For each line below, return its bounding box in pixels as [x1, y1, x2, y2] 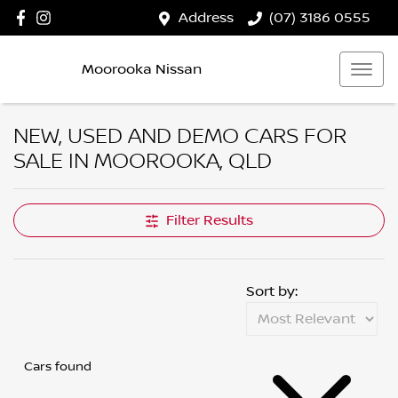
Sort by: [246, 283, 298, 299]
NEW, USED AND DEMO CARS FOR [13, 123, 346, 149]
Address [179, 10, 234, 26]
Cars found [24, 359, 92, 374]
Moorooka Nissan [82, 60, 202, 77]
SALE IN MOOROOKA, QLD [13, 148, 272, 174]
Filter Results [166, 212, 253, 228]
